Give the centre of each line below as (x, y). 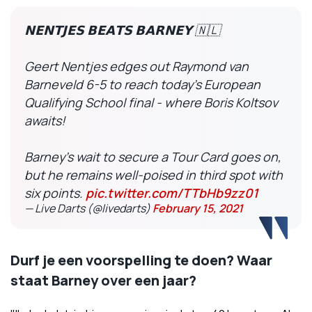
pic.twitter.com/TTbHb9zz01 (172, 193)
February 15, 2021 (198, 208)
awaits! (45, 120)
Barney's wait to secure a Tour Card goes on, (153, 157)
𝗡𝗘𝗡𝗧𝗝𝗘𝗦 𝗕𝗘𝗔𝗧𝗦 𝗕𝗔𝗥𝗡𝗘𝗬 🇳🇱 (122, 30)
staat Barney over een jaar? (103, 280)
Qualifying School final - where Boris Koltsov (151, 102)
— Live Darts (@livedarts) (88, 208)
